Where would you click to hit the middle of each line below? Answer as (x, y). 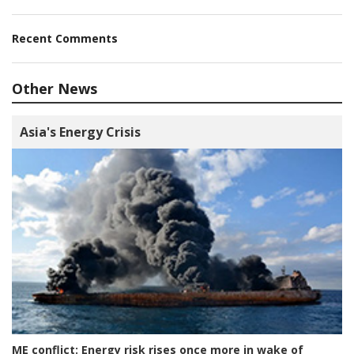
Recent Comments (65, 39)
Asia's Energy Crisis (80, 132)
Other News (55, 89)
